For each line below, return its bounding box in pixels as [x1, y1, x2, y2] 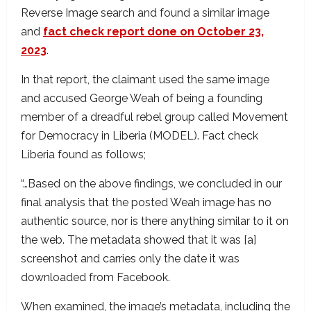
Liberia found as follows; [21, 148, 146, 161]
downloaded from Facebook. [21, 271, 170, 284]
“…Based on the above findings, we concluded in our [21, 177, 282, 190]
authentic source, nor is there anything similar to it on [21, 215, 289, 228]
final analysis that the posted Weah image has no [21, 196, 271, 209]
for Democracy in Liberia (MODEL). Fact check [21, 129, 258, 142]
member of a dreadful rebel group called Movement [21, 110, 288, 124]
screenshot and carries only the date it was [21, 252, 239, 265]
